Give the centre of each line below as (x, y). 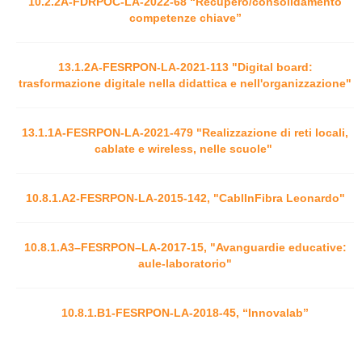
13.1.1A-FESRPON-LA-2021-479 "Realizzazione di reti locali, (185, 132)
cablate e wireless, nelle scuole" (183, 148)
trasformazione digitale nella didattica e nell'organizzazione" (185, 83)
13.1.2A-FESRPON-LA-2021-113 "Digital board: (185, 67)
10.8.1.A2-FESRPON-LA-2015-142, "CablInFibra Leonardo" (185, 198)
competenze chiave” (185, 17)
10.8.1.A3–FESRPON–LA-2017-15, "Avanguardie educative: (185, 247)
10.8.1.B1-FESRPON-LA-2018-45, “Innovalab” (185, 312)
